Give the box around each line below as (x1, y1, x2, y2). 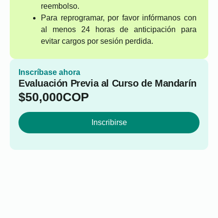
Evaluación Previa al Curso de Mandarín (18, 78, 197, 89)
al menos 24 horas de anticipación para (41, 25, 197, 34)
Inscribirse (91, 118, 127, 127)
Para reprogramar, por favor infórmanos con (41, 14, 197, 22)
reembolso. (41, 2, 79, 10)
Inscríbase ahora (18, 68, 80, 76)
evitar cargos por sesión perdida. (41, 37, 153, 45)
